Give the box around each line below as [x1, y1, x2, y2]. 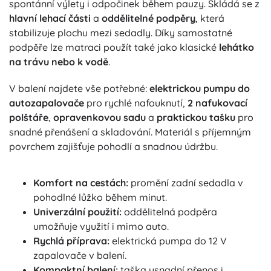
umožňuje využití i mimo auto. [33, 220, 169, 233]
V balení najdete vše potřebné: [9, 82, 149, 95]
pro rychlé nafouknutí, [84, 97, 188, 109]
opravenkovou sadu [53, 111, 146, 124]
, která [195, 12, 224, 25]
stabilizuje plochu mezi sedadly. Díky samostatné [9, 27, 232, 39]
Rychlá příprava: [33, 235, 109, 247]
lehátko [219, 41, 254, 54]
